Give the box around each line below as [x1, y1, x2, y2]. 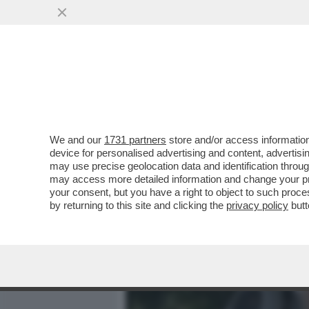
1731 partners [104, 134, 166, 146]
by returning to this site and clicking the [50, 199, 226, 211]
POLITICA [255, 79, 301, 96]
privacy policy [226, 199, 288, 211]
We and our [50, 134, 104, 146]
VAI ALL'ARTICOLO [146, 181, 244, 192]
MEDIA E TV [178, 79, 236, 96]
